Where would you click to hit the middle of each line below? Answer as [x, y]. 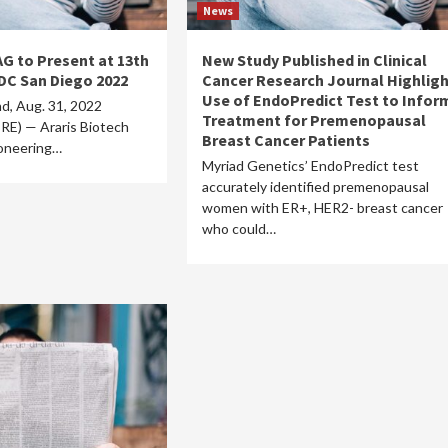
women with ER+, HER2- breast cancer [322, 207]
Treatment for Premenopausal [313, 120]
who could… [238, 228]
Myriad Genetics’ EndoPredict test [310, 165]
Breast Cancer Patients [285, 140]
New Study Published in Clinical [314, 60]
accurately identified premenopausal [315, 186]
